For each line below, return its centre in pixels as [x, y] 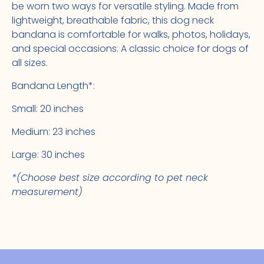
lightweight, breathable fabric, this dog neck [113, 20]
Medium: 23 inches [54, 132]
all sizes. [30, 63]
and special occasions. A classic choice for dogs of [130, 49]
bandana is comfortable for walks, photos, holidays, [131, 34]
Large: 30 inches [48, 155]
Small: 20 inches [48, 109]
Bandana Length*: [53, 86]
